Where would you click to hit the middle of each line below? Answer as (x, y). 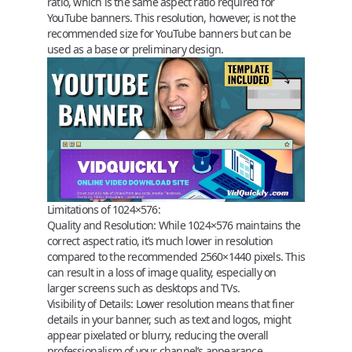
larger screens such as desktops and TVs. (143, 288)
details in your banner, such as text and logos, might (169, 319)
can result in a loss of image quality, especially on (162, 272)
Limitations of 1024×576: (104, 209)
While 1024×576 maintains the (228, 225)
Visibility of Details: (90, 304)
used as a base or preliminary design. (136, 49)
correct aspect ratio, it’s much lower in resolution (160, 241)
